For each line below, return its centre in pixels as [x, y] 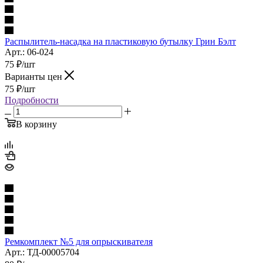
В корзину [36, 124]
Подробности [32, 100]
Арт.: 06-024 [29, 52]
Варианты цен [35, 76]
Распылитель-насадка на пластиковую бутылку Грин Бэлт [120, 41]
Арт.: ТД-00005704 [42, 252]
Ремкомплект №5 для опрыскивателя [79, 241]
